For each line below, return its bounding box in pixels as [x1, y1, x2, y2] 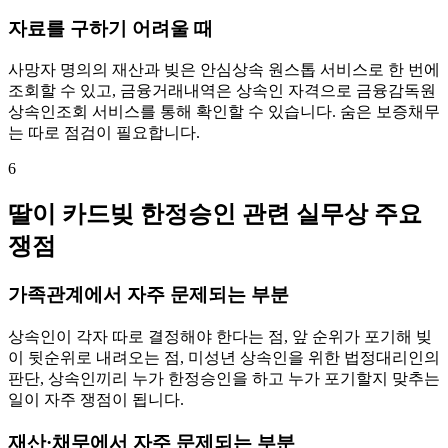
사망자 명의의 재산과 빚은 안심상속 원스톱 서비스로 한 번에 [8, 61, 440, 79]
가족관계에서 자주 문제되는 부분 [8, 284, 289, 306]
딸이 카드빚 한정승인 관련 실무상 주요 [8, 201, 422, 228]
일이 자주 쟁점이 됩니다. [8, 391, 184, 408]
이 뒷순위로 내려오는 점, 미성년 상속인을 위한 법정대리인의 [8, 349, 440, 366]
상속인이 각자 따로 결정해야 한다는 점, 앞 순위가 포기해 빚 [8, 328, 432, 345]
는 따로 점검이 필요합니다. [8, 124, 200, 142]
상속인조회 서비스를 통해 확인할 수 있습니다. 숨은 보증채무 [8, 103, 440, 121]
